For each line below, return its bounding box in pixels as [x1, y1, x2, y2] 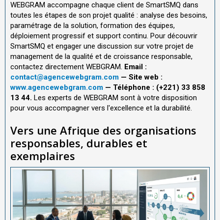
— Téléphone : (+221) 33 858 [103, 82, 205, 92]
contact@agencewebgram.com [10, 72, 119, 82]
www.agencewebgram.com [10, 82, 103, 92]
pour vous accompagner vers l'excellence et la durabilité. [10, 103, 192, 112]
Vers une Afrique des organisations [10, 122, 196, 137]
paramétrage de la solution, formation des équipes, [10, 21, 175, 30]
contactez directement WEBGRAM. [10, 62, 124, 71]
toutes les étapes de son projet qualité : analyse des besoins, [10, 10, 207, 20]
